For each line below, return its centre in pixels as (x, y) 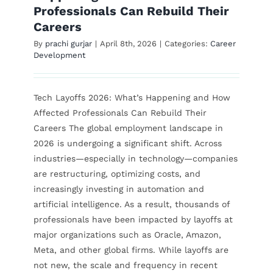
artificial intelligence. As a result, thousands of (131, 204)
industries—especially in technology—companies (135, 158)
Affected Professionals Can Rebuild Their (120, 112)
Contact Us (41, 32)
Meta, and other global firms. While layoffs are (131, 250)
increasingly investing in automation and (119, 189)
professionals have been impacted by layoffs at (133, 219)
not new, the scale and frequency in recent (125, 265)
